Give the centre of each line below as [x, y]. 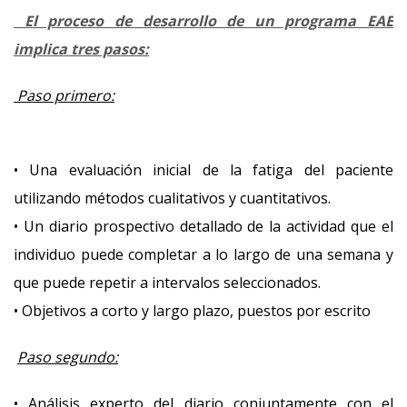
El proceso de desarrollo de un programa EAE [203, 21]
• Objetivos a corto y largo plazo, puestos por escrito [192, 311]
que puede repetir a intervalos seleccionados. [167, 283]
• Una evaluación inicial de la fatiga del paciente [203, 170]
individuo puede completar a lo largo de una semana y [203, 254]
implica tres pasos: [81, 49]
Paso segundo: [68, 357]
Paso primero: [64, 95]
